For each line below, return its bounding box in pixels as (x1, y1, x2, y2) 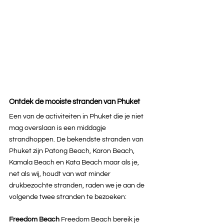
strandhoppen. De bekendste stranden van (9, 136, 145, 143)
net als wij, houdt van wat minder (9, 170, 112, 178)
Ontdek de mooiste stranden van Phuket (9, 98, 140, 106)
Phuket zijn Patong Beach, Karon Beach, (9, 147, 136, 155)
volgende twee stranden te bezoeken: (9, 193, 126, 201)
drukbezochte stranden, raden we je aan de (9, 182, 146, 189)
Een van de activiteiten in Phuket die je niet (9, 113, 145, 120)
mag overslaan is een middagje (9, 124, 107, 132)
